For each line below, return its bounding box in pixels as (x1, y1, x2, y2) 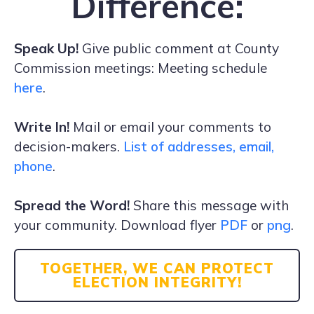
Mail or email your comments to (69, 118, 271, 135)
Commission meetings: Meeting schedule (14, 60, 267, 76)
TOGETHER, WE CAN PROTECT (40, 259, 274, 277)
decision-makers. (14, 138, 123, 155)
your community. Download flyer (14, 217, 220, 233)
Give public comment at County (78, 40, 279, 57)
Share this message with (130, 197, 289, 214)
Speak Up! (14, 40, 78, 57)
